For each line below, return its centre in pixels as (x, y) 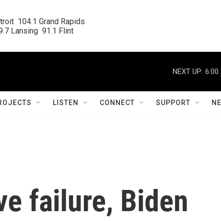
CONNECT (117, 103)
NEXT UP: (188, 71)
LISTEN (66, 103)
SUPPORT (173, 103)
